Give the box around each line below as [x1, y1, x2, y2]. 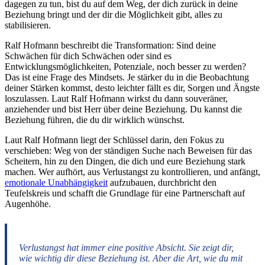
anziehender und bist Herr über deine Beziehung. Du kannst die [5, 104, 242, 114]
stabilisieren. [5, 20, 51, 30]
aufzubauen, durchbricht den [108, 177, 216, 188]
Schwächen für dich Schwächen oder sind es [5, 50, 172, 61]
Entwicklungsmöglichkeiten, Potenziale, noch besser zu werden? [5, 61, 246, 72]
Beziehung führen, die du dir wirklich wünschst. [5, 114, 185, 125]
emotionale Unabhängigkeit [5, 177, 108, 188]
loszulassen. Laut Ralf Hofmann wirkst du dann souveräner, [5, 93, 228, 104]
